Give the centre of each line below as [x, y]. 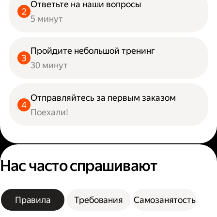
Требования [99, 200]
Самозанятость [164, 200]
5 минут [47, 19]
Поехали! [50, 112]
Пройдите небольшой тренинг [93, 51]
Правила [33, 200]
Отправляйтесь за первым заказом [103, 97]
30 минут [49, 65]
